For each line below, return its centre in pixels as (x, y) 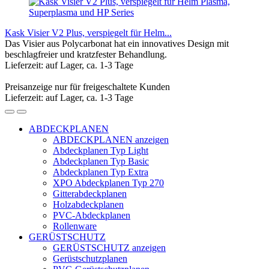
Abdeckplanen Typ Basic (101, 161)
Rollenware (75, 226)
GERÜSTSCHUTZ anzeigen (109, 247)
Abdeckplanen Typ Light (101, 150)
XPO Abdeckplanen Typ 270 (108, 183)
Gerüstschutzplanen (90, 258)
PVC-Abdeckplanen (92, 215)
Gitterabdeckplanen (90, 193)
